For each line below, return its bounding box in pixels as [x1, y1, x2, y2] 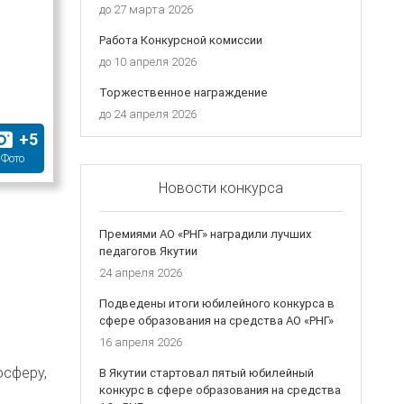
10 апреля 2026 [113, 53, 197, 69]
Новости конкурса [158, 178, 283, 197]
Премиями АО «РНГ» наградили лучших [98, 225, 311, 242]
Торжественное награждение [98, 84, 268, 100]
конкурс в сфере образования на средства [98, 381, 341, 398]
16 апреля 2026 [98, 334, 182, 350]
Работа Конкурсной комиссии [98, 32, 262, 48]
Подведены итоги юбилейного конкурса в [98, 295, 335, 311]
